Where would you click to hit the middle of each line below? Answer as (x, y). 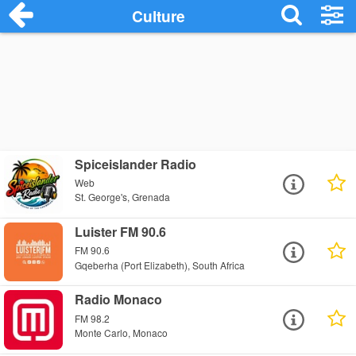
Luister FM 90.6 (121, 232)
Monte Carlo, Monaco (122, 332)
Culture (158, 16)
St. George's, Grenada (123, 197)
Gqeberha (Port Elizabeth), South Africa (160, 265)
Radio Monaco (119, 300)
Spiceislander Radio (136, 164)
